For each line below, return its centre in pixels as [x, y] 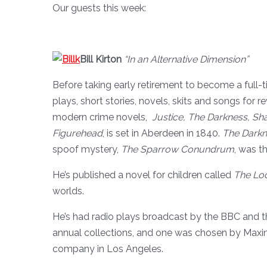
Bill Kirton [102, 59]
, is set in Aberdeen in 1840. [162, 133]
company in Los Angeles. [108, 249]
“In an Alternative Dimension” [186, 59]
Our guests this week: [99, 8]
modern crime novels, [101, 117]
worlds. [68, 191]
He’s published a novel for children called [143, 175]
